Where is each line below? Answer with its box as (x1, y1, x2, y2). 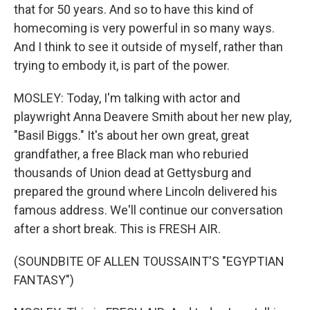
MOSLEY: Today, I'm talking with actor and (14, 91, 240, 105)
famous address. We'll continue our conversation (14, 203, 283, 217)
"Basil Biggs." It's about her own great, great (14, 128, 249, 143)
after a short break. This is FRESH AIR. (14, 221, 221, 236)
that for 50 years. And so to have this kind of (14, 2, 254, 17)
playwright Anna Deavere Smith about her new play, (14, 109, 291, 124)
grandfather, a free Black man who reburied (14, 147, 248, 161)
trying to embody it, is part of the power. (14, 58, 230, 73)
